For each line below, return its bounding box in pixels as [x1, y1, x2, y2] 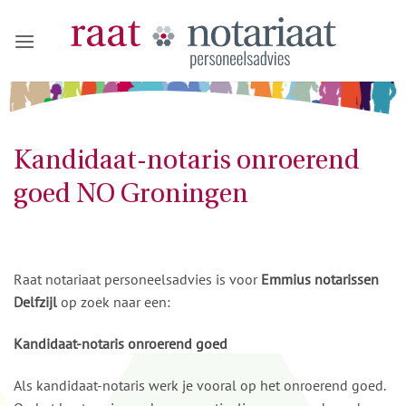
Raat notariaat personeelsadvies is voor [14, 270, 261, 289]
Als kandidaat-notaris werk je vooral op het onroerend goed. [14, 375, 385, 394]
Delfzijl [14, 293, 57, 312]
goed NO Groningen [14, 182, 248, 208]
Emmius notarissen [261, 270, 379, 289]
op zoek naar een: [57, 293, 170, 312]
